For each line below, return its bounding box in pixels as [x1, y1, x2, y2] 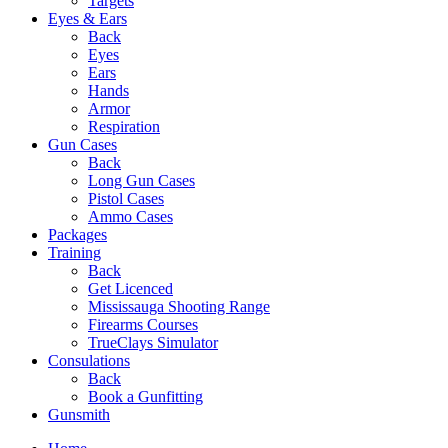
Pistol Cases [88, 189, 164, 207]
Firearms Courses [88, 315, 198, 333]
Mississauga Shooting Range [88, 297, 270, 315]
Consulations [48, 351, 130, 369]
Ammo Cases [88, 207, 173, 225]
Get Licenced [88, 279, 173, 297]
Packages [48, 225, 107, 243]
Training [48, 243, 101, 261]
